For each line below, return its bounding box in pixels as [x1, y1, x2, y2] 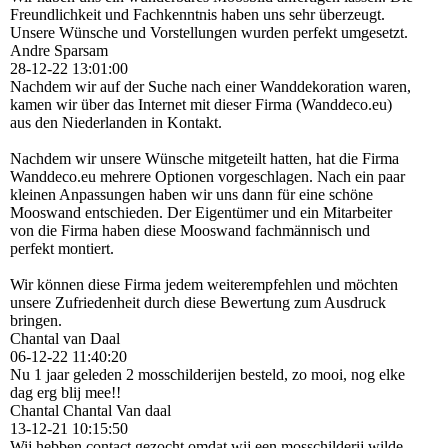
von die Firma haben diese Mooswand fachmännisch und [10, 221, 370, 239]
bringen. [10, 311, 62, 329]
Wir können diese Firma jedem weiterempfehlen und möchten [10, 275, 398, 293]
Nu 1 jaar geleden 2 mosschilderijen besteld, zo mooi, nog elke [10, 365, 405, 383]
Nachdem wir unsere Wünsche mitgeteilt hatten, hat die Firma [10, 149, 399, 167]
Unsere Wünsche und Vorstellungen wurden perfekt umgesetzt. [10, 23, 408, 41]
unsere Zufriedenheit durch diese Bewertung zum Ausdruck [10, 293, 386, 311]
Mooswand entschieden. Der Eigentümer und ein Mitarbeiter [10, 203, 392, 221]
